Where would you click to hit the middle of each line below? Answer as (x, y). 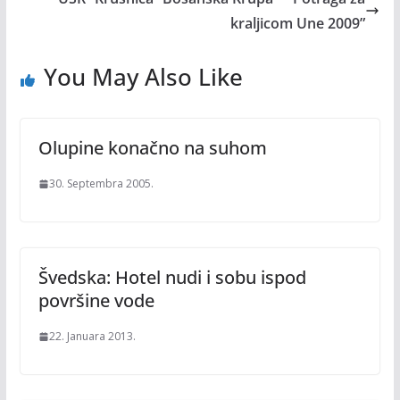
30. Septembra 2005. (101, 183)
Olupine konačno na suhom (152, 148)
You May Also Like (143, 77)
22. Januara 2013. (92, 336)
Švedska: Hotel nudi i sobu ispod (172, 277)
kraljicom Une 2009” (298, 23)
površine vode (96, 300)
